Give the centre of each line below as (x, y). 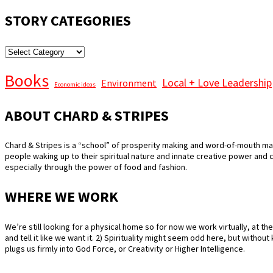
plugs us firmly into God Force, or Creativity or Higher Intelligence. (125, 249)
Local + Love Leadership (217, 83)
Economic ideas (75, 84)
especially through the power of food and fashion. (96, 167)
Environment (129, 83)
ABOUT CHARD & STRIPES (87, 115)
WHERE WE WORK (62, 197)
